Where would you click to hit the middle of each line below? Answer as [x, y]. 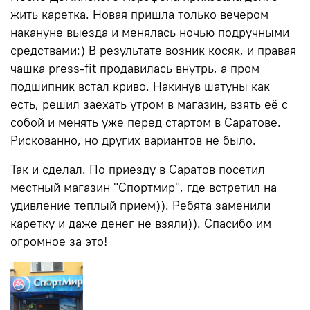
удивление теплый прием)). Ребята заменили [140, 206]
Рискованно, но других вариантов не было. [133, 141]
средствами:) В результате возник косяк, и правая [153, 51]
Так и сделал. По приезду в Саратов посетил [138, 170]
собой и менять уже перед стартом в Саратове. [146, 123]
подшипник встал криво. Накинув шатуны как [140, 87]
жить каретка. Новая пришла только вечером [139, 15]
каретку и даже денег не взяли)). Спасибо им [141, 224]
